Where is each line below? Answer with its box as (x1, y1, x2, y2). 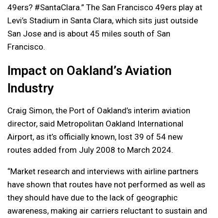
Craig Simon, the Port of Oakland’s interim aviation (7, 106, 190, 116)
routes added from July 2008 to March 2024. (7, 145, 173, 155)
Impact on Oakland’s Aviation (7, 63, 172, 78)
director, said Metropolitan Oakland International (7, 119, 183, 129)
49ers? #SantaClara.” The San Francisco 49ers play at (7, 2, 202, 13)
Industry (7, 81, 54, 96)
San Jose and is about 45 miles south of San (7, 29, 170, 39)
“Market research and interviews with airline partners (7, 166, 199, 177)
